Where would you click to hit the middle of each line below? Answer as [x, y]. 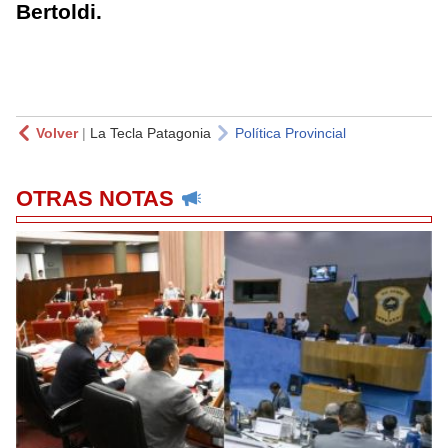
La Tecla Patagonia [150, 132]
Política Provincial [290, 132]
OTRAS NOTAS [95, 198]
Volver [57, 132]
